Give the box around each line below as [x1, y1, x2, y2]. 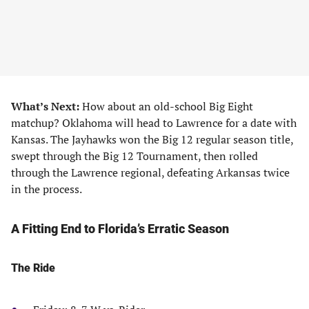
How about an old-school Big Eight [82, 99, 253, 114]
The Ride [11, 261, 55, 275]
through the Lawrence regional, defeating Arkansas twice [11, 165, 290, 180]
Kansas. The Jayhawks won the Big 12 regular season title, [11, 132, 293, 147]
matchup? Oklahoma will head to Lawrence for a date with [11, 115, 297, 130]
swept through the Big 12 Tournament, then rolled [11, 148, 258, 163]
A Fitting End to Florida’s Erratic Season [11, 221, 229, 236]
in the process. [11, 181, 82, 197]
